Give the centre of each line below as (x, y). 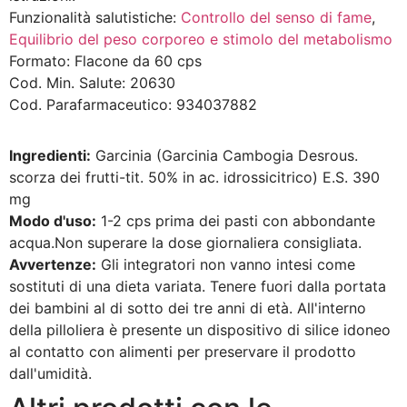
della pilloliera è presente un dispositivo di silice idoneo (200, 330)
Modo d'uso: (53, 221)
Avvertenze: (53, 265)
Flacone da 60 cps (136, 61)
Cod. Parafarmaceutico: (90, 105)
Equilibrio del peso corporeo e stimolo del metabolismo (201, 40)
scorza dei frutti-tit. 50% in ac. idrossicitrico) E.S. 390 (194, 178)
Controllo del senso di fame (276, 18)
